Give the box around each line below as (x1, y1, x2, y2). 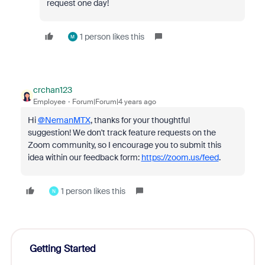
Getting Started (29, 243, 96, 255)
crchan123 (33, 85, 72, 95)
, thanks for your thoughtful (90, 115, 190, 125)
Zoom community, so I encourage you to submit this (27, 140, 221, 150)
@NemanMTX (37, 115, 91, 125)
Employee (33, 97, 66, 106)
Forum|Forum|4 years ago (72, 97, 156, 106)
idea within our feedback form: (27, 152, 141, 163)
